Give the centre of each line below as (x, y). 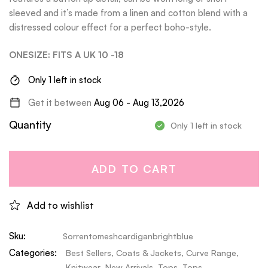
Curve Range (211, 253)
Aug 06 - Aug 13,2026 (139, 103)
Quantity (30, 125)
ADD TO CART (134, 169)
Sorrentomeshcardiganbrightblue (128, 236)
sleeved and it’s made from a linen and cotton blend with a (128, 13)
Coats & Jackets (149, 253)
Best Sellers (89, 253)
